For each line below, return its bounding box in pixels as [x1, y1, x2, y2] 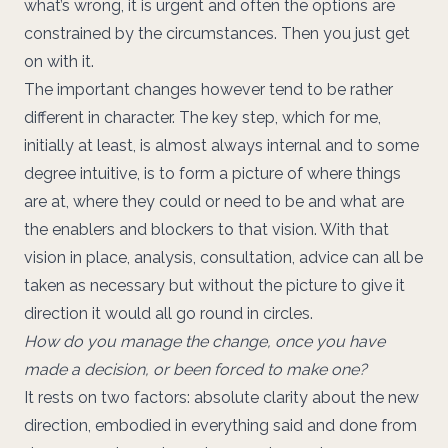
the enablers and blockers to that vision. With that [24, 220, 389, 239]
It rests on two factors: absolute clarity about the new [24, 388, 419, 407]
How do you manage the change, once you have [24, 332, 385, 351]
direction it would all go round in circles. [24, 304, 313, 323]
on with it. [24, 52, 94, 71]
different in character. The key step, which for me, [24, 108, 381, 127]
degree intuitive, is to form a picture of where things [24, 164, 401, 183]
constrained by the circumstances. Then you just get [24, 24, 410, 43]
